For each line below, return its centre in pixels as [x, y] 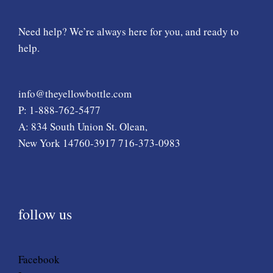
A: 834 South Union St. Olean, [83, 126]
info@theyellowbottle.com [75, 93]
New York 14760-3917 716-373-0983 [99, 143]
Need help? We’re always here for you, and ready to [129, 32]
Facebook [39, 260]
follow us [45, 214]
